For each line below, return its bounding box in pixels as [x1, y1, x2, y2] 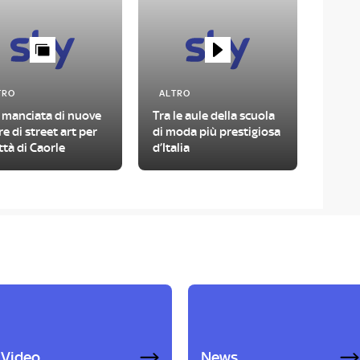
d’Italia [152, 141, 190, 155]
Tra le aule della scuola [152, 108, 275, 123]
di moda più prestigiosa [152, 125, 280, 139]
